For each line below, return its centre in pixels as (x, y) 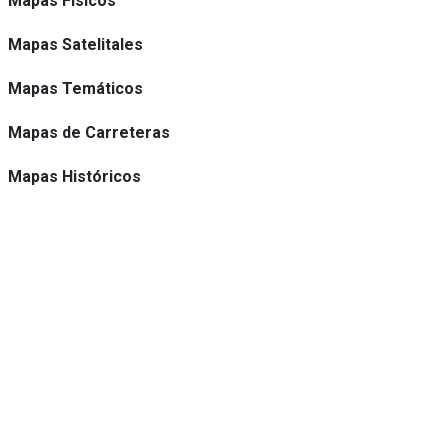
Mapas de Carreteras (89, 132)
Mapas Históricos (74, 176)
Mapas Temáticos (75, 88)
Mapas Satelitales (75, 44)
